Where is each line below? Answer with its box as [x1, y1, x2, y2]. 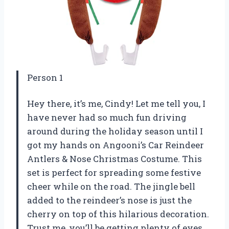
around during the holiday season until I [27, 125, 203, 138]
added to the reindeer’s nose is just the [27, 194, 192, 207]
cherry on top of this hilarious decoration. [27, 208, 209, 220]
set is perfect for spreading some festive [27, 167, 201, 179]
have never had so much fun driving [27, 111, 187, 124]
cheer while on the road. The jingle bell [27, 180, 195, 193]
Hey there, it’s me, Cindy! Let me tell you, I [27, 98, 205, 110]
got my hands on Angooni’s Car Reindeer [27, 139, 204, 151]
